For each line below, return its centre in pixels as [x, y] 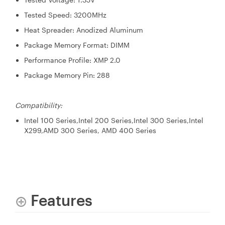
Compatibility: [39, 105]
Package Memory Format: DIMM [77, 45]
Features [62, 200]
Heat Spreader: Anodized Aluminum [84, 30]
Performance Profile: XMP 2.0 [72, 60]
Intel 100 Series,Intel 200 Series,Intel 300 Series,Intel [114, 121]
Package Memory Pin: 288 [67, 75]
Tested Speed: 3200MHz [65, 15]
